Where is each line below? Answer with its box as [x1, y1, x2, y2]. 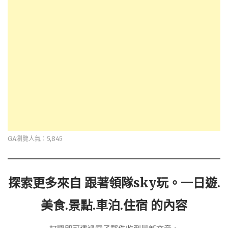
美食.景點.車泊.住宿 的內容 [41, 197, 187, 213]
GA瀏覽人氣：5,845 [8, 134, 63, 142]
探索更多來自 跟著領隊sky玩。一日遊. [8, 175, 220, 191]
